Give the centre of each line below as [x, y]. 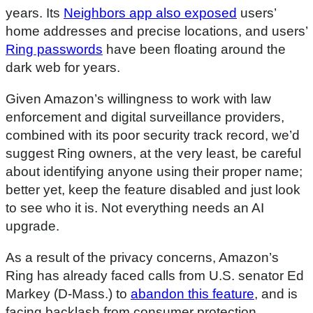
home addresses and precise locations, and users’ [156, 31]
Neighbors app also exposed [150, 13]
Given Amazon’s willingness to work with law [138, 99]
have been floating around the [194, 50]
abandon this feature [192, 294]
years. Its [35, 13]
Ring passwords [54, 50]
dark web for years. [63, 68]
